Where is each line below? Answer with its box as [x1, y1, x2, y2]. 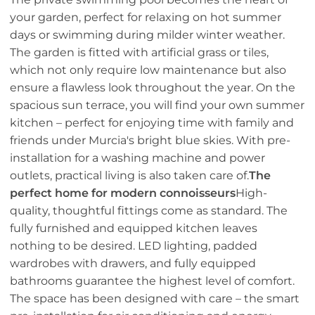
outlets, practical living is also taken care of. [10, 169, 249, 183]
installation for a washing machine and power [10, 151, 265, 165]
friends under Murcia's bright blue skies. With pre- [10, 134, 290, 148]
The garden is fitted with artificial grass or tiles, [10, 46, 269, 60]
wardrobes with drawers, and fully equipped [10, 257, 256, 271]
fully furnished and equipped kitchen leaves [10, 221, 257, 236]
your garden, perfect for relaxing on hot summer [10, 11, 281, 25]
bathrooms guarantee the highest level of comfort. [10, 274, 295, 288]
